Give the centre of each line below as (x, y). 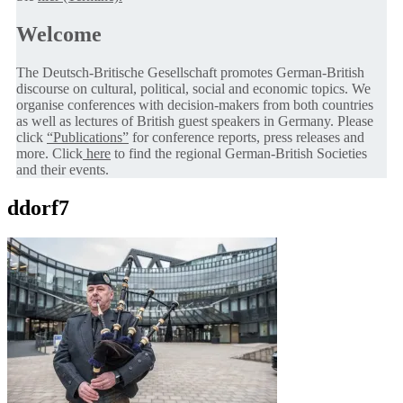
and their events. (63, 169)
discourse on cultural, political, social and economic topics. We (193, 88)
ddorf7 (38, 207)
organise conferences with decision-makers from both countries (195, 104)
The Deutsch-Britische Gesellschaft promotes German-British (190, 72)
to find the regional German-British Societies (239, 153)
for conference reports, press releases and (246, 137)
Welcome (59, 34)
